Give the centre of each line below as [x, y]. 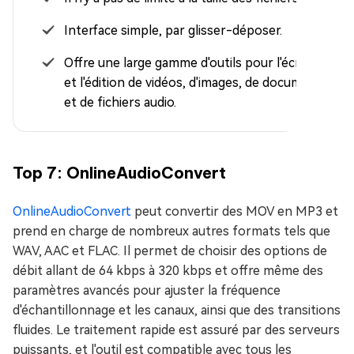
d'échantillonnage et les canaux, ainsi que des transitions [177, 310]
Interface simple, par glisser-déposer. [173, 30]
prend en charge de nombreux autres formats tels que [171, 231]
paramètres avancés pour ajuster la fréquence [147, 290]
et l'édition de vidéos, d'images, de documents [196, 82]
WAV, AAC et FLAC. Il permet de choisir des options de [170, 250]
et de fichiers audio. [120, 102]
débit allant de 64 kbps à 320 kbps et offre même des [168, 270]
